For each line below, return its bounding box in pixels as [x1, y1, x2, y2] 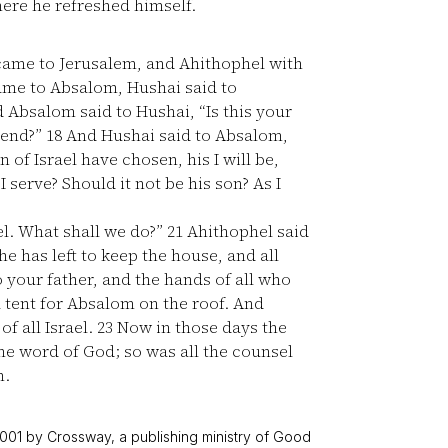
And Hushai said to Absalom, [62, 124, 288, 146]
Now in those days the [113, 316, 287, 338]
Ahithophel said [183, 220, 309, 242]
